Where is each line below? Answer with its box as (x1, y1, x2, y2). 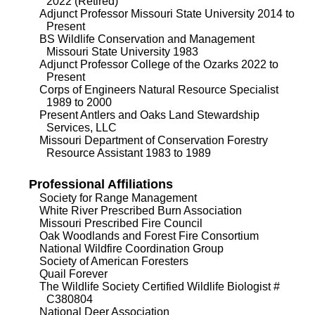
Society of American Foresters (39, 255, 188, 268)
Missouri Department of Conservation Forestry (39, 134, 268, 147)
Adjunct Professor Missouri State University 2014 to (39, 8, 295, 20)
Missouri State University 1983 (46, 46, 198, 58)
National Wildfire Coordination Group (39, 243, 224, 255)
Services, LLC (46, 122, 117, 134)
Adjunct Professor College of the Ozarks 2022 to (39, 58, 278, 71)
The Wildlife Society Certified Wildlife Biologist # (39, 281, 280, 293)
